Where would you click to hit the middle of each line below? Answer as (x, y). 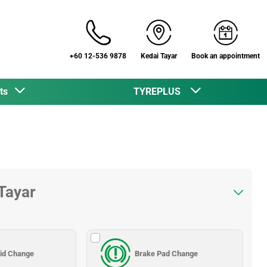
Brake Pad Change (166, 253)
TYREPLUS (161, 91)
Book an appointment (226, 56)
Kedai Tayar (159, 56)
